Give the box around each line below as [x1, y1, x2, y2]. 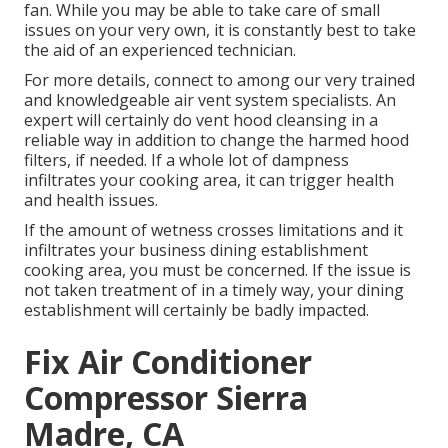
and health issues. [24, 189, 158, 212]
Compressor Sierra [24, 376, 308, 420]
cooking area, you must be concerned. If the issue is [24, 259, 411, 282]
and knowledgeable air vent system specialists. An [24, 89, 396, 112]
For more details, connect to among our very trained [24, 69, 415, 92]
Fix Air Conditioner [24, 340, 312, 384]
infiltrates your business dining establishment [24, 239, 368, 262]
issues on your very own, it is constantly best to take [24, 19, 416, 42]
